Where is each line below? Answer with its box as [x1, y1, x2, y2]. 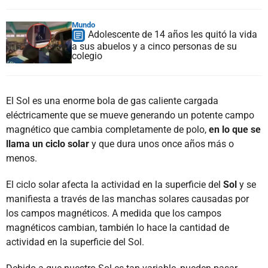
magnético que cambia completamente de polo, [6, 123, 209, 135]
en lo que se [209, 123, 261, 135]
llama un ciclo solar [6, 138, 89, 150]
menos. [6, 152, 37, 164]
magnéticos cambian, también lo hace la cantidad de [6, 221, 229, 233]
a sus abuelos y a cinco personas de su [72, 40, 237, 52]
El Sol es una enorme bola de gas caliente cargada [6, 95, 218, 106]
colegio [72, 50, 102, 62]
